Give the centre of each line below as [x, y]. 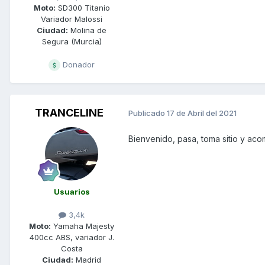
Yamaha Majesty [83, 226]
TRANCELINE [69, 112]
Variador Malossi [72, 19]
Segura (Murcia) [72, 41]
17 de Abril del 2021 [202, 113]
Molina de [87, 30]
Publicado [148, 113]
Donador [77, 64]
